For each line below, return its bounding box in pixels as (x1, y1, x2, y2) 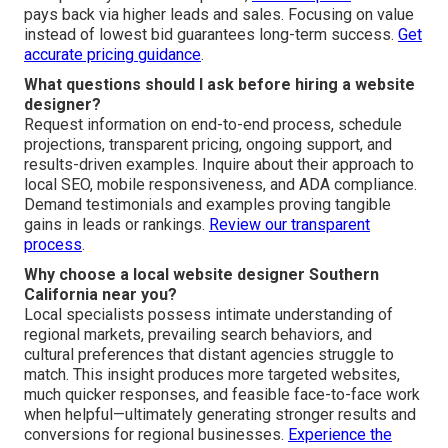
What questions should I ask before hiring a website (24, 74, 415, 94)
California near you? (24, 284, 177, 304)
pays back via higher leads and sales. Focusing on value (24, 4, 414, 24)
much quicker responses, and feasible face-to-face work (24, 384, 420, 404)
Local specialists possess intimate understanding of (24, 304, 393, 324)
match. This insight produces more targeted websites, (24, 364, 400, 384)
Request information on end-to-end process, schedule (24, 114, 402, 134)
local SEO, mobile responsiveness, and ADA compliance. (24, 174, 417, 194)
